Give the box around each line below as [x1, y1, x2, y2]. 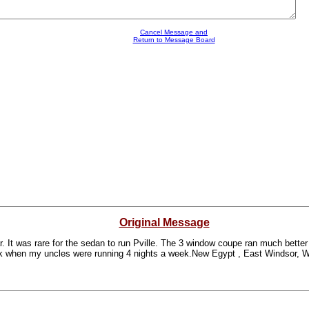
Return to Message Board [132, 36, 215, 43]
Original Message [119, 217, 210, 228]
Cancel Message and [140, 28, 208, 36]
